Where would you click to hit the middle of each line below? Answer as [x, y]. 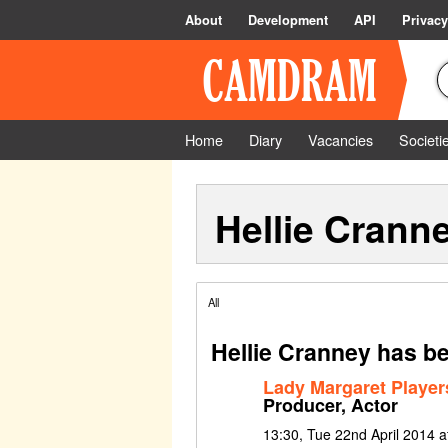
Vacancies [340, 139]
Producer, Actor [330, 404]
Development [288, 20]
